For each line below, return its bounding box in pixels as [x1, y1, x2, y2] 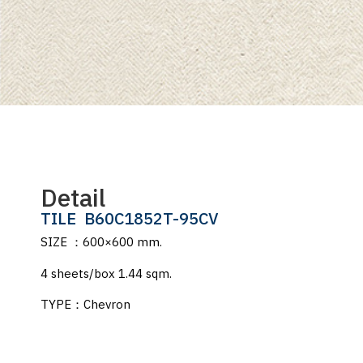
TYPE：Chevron [41, 294, 130, 315]
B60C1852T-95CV [84, 207, 219, 234]
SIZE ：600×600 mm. [41, 233, 162, 254]
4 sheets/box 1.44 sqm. [41, 263, 172, 284]
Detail [41, 180, 105, 220]
